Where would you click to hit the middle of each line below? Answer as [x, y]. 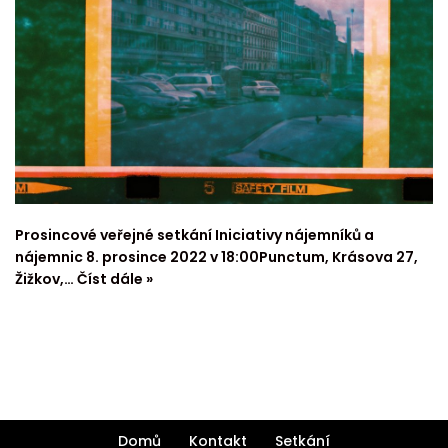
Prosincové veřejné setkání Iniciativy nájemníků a [194, 234]
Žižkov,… [46, 278]
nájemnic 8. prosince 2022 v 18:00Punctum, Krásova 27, [216, 256]
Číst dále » [115, 278]
